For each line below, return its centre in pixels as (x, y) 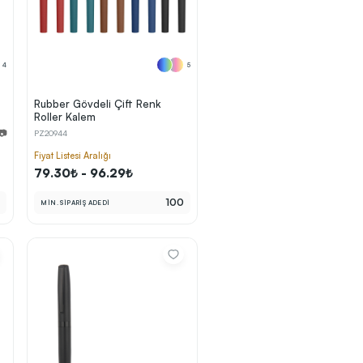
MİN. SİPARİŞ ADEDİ (75, 203)
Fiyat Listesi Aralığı (73, 156)
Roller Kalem (65, 117)
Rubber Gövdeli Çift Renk (98, 104)
